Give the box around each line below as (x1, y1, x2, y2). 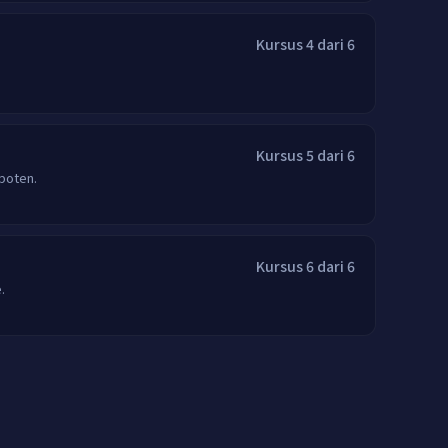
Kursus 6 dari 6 (256, 256, 355, 276)
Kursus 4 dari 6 (256, 34, 355, 54)
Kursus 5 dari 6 (256, 145, 355, 165)
